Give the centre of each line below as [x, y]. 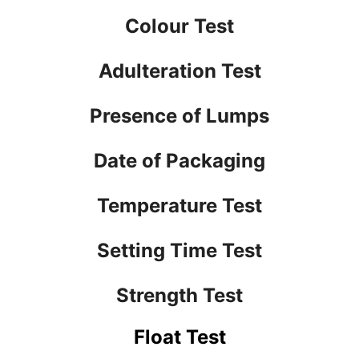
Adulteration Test [179, 71]
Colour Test [179, 26]
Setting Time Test [179, 250]
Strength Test [179, 295]
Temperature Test [179, 205]
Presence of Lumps [179, 115]
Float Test [179, 337]
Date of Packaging [179, 160]
